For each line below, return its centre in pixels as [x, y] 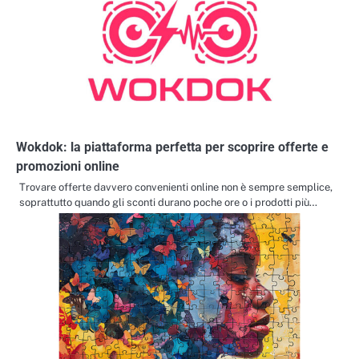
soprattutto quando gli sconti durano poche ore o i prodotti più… [168, 202]
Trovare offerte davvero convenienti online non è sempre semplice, [176, 187]
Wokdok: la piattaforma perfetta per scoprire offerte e [172, 147]
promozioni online [68, 166]
